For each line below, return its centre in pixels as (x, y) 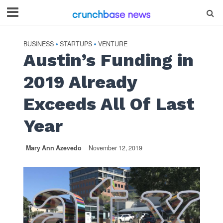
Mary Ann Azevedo (54, 148)
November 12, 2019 (115, 148)
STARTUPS (76, 44)
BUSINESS (38, 44)
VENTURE (112, 44)
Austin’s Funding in (108, 60)
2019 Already (80, 82)
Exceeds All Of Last (109, 104)
